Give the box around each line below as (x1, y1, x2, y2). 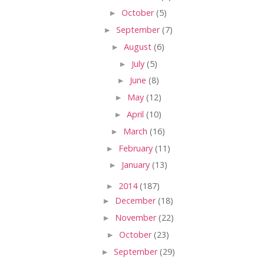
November (114, 212, 159, 224)
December (115, 195, 158, 207)
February (118, 142, 155, 154)
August (124, 41, 154, 52)
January (121, 159, 152, 171)
